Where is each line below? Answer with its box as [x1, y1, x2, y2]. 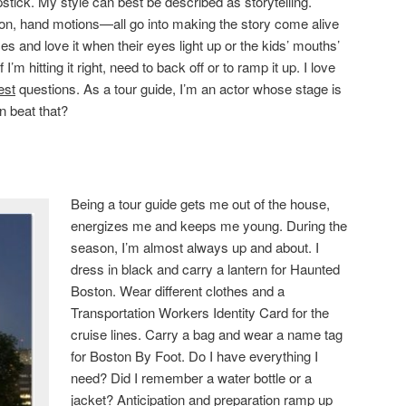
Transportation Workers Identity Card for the [71, 303, 330, 323]
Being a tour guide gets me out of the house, [71, 194, 331, 214]
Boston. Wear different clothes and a [71, 281, 285, 301]
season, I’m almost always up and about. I [71, 237, 320, 257]
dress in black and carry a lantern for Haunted [71, 259, 341, 279]
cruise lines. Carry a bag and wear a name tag [71, 324, 343, 344]
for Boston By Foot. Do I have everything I [71, 346, 319, 366]
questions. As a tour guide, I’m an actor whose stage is [15, 79, 342, 99]
